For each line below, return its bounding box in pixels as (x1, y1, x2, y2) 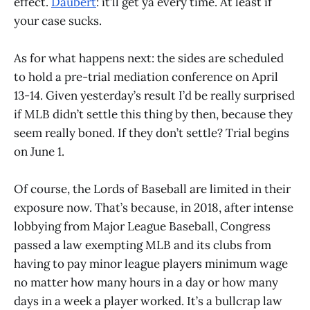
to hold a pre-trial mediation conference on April (14, 69, 278, 84)
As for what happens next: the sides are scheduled (14, 50, 284, 66)
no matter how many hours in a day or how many (14, 275, 278, 291)
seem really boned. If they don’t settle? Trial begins (14, 125, 289, 140)
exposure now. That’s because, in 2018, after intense (14, 200, 293, 216)
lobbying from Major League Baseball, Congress (14, 219, 271, 235)
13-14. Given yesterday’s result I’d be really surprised (14, 87, 295, 103)
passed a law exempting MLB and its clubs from (14, 237, 271, 253)
